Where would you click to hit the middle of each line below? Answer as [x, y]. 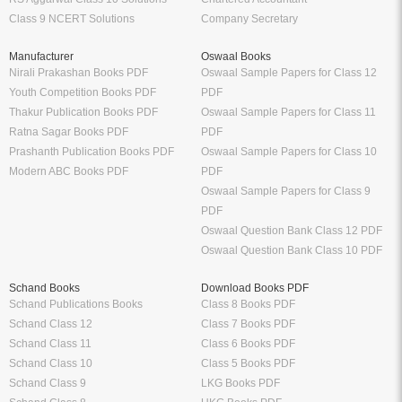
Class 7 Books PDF [248, 323]
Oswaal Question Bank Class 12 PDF [292, 230]
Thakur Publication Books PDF [83, 112]
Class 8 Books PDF [248, 304]
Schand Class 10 [51, 363]
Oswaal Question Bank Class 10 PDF [292, 250]
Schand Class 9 [48, 383]
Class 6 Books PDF [248, 343]
